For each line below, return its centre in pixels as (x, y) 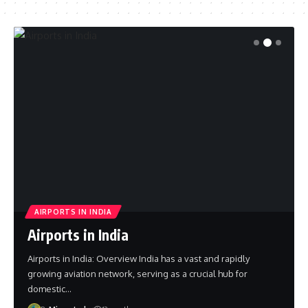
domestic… (49, 289)
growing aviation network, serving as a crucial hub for (137, 274)
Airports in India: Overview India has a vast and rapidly (139, 259)
